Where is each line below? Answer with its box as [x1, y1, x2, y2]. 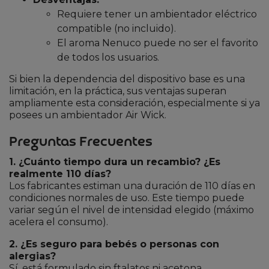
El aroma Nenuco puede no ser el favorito [57, 37, 258, 49]
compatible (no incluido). [57, 22, 176, 34]
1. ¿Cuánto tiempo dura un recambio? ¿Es [9, 156, 220, 168]
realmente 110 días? [9, 168, 111, 180]
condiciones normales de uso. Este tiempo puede [9, 192, 244, 204]
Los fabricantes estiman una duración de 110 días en [9, 180, 255, 192]
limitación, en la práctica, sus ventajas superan [9, 85, 226, 97]
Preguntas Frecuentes [9, 134, 153, 150]
